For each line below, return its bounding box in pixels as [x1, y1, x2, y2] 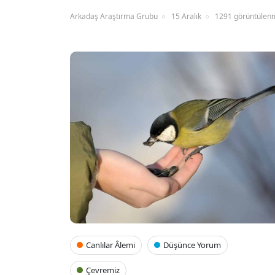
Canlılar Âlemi [86, 239, 135, 251]
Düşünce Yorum [163, 239, 221, 251]
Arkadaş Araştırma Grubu [70, 11, 158, 22]
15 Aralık [171, 11, 201, 22]
